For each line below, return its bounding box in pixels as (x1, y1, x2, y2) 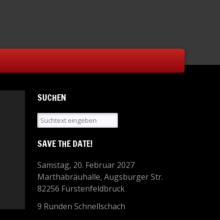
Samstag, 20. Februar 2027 (37, 160, 135, 170)
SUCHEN (37, 91, 66, 104)
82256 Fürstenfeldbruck (37, 183, 125, 194)
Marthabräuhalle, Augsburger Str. (37, 171, 163, 182)
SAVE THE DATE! (37, 137, 93, 150)
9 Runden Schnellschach (37, 201, 125, 212)
